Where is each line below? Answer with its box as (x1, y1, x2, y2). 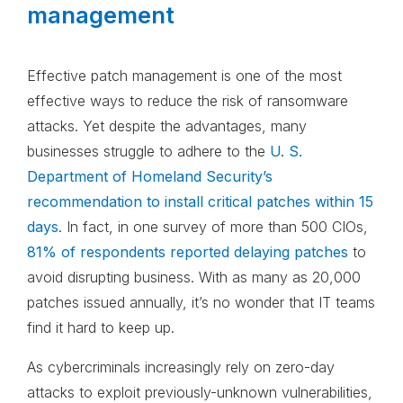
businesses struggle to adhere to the (27, 142, 270, 161)
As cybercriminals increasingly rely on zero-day (27, 358, 335, 377)
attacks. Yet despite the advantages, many (27, 117, 307, 136)
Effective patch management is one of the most (27, 67, 342, 85)
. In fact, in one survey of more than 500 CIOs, (58, 218, 368, 237)
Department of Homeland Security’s (27, 167, 273, 186)
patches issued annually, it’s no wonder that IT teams (27, 293, 375, 312)
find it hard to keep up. (27, 318, 175, 337)
